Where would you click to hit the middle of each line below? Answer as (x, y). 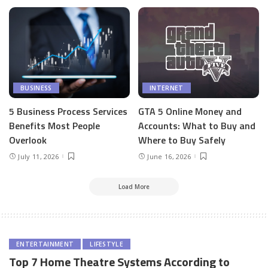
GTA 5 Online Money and (190, 111)
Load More (134, 186)
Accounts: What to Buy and (197, 125)
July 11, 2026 (39, 156)
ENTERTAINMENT (45, 244)
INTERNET (167, 88)
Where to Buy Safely (182, 140)
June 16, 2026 (169, 156)
